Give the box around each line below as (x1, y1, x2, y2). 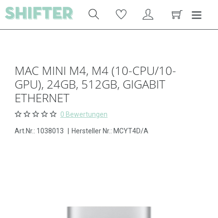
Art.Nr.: (15, 127, 36, 135)
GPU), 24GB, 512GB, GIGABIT (15, 76, 165, 92)
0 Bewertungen (60, 110, 108, 118)
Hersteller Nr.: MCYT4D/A (72, 127, 148, 135)
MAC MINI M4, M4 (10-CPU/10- (15, 62, 176, 78)
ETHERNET (15, 90, 70, 106)
